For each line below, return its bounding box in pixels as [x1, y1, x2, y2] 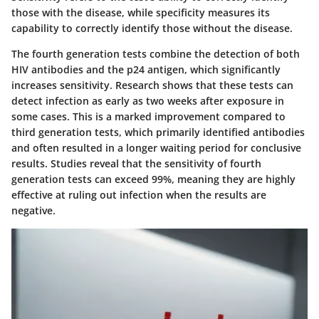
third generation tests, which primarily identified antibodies [11, 125, 305, 139]
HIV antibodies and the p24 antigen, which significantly [11, 63, 281, 76]
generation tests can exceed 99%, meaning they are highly [11, 172, 296, 186]
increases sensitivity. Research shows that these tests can [11, 78, 293, 92]
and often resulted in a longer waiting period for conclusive [11, 141, 301, 155]
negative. [11, 204, 56, 217]
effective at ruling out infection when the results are [11, 188, 266, 202]
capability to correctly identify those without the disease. [11, 21, 293, 35]
